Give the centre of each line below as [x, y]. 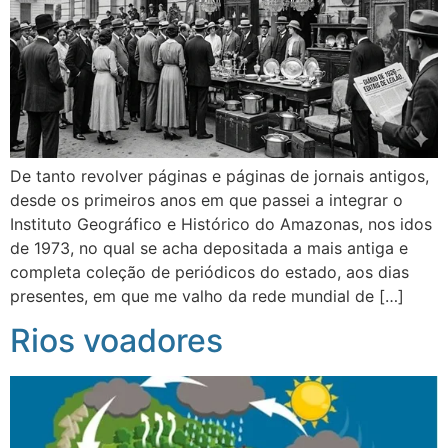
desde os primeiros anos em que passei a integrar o [206, 199]
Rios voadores [116, 340]
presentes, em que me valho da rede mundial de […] [207, 295]
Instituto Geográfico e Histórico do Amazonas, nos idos [221, 223]
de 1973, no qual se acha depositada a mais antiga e [209, 247]
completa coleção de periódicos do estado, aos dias [209, 271]
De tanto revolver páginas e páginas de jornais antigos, [219, 175]
